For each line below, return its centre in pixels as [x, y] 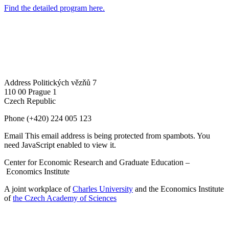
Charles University [103, 189]
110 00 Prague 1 [30, 91]
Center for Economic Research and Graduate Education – [97, 162]
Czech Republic [30, 101]
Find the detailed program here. [54, 8]
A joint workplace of [38, 189]
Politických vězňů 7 [65, 82]
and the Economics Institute [178, 189]
